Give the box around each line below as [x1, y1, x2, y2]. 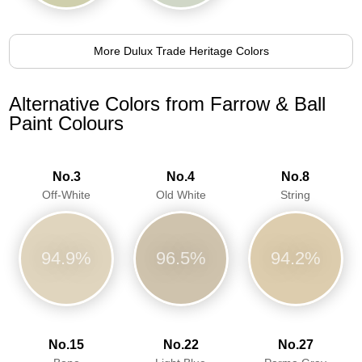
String [280, 187, 311, 201]
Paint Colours [9, 112, 124, 134]
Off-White [42, 187, 91, 201]
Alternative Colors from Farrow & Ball [9, 92, 326, 115]
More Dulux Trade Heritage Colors [93, 44, 269, 57]
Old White [155, 187, 206, 201]
